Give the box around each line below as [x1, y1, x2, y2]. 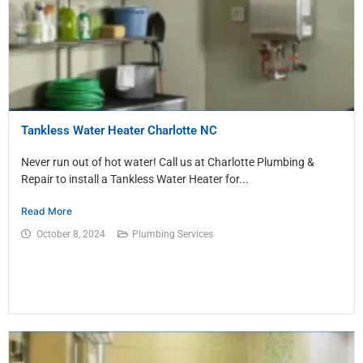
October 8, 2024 [36, 228, 105, 241]
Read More [21, 205, 72, 218]
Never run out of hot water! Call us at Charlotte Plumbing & [21, 156, 314, 169]
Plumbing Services [132, 228, 213, 241]
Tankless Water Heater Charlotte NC [21, 123, 217, 139]
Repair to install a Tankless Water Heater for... [21, 173, 249, 186]
